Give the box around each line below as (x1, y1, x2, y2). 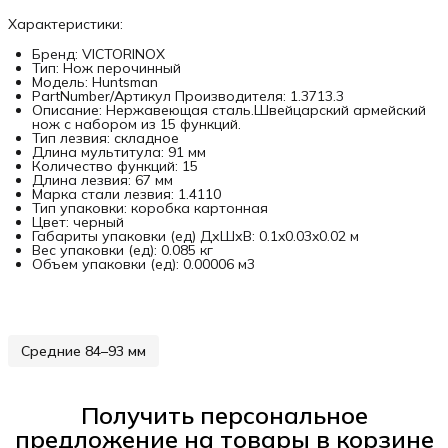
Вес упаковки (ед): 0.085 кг (32, 240, 213, 259)
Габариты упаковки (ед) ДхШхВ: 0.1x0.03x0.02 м (32, 226, 359, 245)
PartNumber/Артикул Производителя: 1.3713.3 (32, 86, 344, 105)
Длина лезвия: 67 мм (32, 170, 173, 189)
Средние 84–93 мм (21, 341, 146, 360)
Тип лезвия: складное (32, 128, 179, 147)
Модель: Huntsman (32, 72, 158, 91)
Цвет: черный (32, 212, 124, 231)
